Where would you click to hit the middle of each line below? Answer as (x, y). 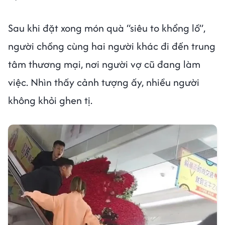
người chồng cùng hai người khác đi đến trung (112, 46)
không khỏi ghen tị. (50, 100)
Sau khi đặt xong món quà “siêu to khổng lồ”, (107, 28)
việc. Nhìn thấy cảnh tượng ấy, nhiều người (104, 82)
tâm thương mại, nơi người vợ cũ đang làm (104, 64)
